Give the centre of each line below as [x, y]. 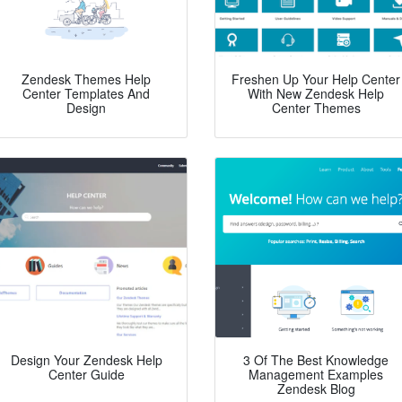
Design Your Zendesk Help [86, 360]
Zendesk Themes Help [86, 79]
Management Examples [316, 375]
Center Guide [86, 375]
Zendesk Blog [316, 389]
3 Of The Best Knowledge [316, 360]
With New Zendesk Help [316, 94]
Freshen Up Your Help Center [316, 79]
